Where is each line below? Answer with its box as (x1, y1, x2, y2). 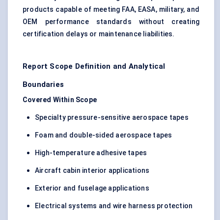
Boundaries (23, 80, 64, 89)
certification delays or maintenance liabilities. (23, 30, 175, 38)
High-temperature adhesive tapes (35, 149, 147, 157)
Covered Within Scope (23, 96, 97, 104)
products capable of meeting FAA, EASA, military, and (23, 5, 199, 14)
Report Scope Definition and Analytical (23, 62, 165, 71)
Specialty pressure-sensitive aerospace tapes (35, 113, 189, 122)
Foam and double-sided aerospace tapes (35, 131, 172, 139)
